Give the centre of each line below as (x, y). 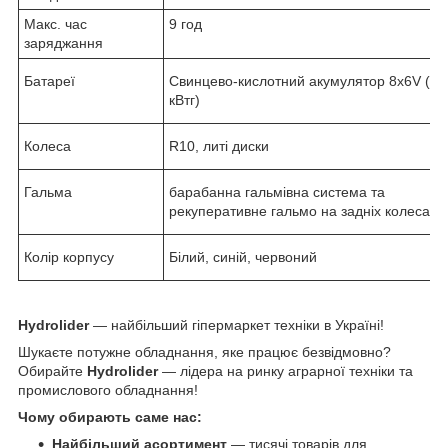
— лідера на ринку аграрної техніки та (285, 370)
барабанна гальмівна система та (277, 191)
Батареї (49, 80)
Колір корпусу (69, 256)
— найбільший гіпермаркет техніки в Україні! (236, 324)
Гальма (48, 191)
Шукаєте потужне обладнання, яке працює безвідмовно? (204, 351)
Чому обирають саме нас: (110, 416)
